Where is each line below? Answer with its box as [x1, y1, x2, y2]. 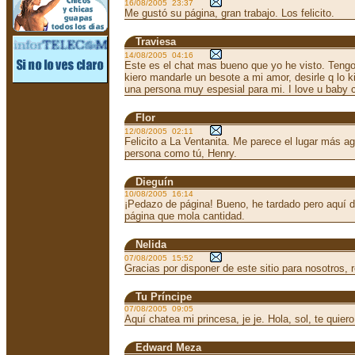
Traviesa [136, 36, 176, 48]
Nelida [136, 239, 166, 250]
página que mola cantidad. [124, 210, 245, 222]
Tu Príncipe [136, 291, 192, 303]
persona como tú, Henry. [124, 147, 237, 159]
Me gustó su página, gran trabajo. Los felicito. [124, 7, 334, 19]
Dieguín [136, 176, 174, 188]
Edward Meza [136, 342, 201, 353]
